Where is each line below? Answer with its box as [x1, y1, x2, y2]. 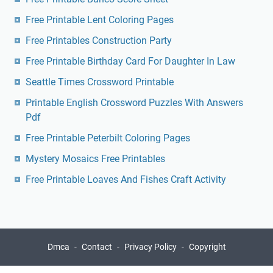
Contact [81, 242, 112, 252]
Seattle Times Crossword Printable [26, 76, 174, 88]
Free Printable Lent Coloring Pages [26, 14, 174, 26]
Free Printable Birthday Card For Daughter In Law [26, 55, 235, 68]
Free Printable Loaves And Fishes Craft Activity [26, 174, 226, 186]
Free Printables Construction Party [26, 35, 172, 47]
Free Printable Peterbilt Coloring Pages [26, 132, 190, 144]
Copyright [188, 242, 226, 252]
